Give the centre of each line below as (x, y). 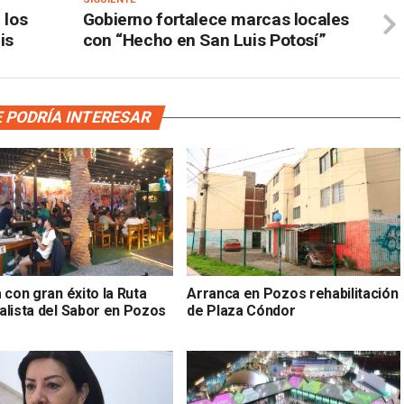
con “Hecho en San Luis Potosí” (204, 41)
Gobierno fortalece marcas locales (216, 20)
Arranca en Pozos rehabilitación (293, 294)
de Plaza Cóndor (241, 311)
